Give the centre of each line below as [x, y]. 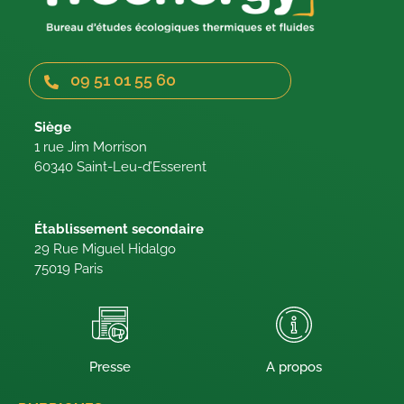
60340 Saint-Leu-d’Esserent [120, 167]
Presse [110, 367]
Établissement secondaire [119, 229]
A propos [294, 367]
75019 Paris [69, 268]
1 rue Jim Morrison [91, 147]
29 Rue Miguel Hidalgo [105, 248]
